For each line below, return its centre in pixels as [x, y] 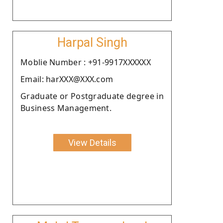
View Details [92, 142]
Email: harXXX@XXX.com [67, 79]
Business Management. [66, 108]
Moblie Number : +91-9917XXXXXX [86, 62]
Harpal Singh [92, 42]
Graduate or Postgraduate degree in [92, 96]
